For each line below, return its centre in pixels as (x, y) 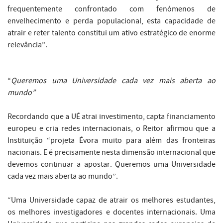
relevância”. (28, 45)
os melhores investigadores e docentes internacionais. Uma (111, 212)
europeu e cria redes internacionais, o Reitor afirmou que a (111, 129)
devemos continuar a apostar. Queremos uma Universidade (111, 165)
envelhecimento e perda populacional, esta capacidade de (111, 21)
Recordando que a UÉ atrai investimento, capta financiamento (111, 117)
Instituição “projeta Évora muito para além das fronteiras (111, 141)
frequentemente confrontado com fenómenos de (111, 9)
